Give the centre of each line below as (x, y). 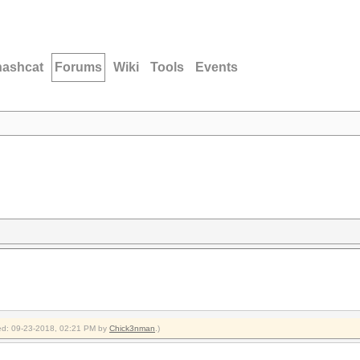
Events (217, 67)
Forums (78, 67)
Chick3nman (132, 328)
